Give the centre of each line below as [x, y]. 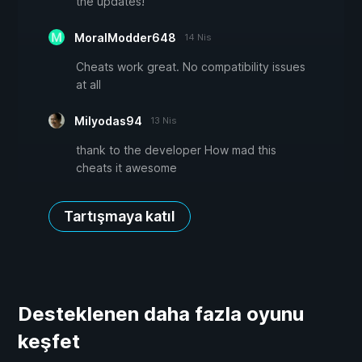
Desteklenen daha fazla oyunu [161, 314]
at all [88, 84]
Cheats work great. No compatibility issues [191, 66]
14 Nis [198, 37]
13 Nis [164, 120]
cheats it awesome [126, 167]
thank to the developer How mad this [176, 149]
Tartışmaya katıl [120, 216]
